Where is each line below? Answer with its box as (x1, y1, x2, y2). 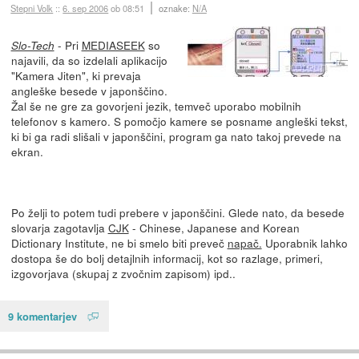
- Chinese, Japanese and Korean (128, 220, 300, 236)
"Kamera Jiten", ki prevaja (10, 67, 141, 83)
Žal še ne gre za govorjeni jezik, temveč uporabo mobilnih (10, 98, 301, 114)
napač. (227, 235, 262, 251)
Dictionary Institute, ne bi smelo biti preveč (10, 235, 228, 251)
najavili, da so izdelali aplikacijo (10, 52, 167, 68)
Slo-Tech (10, 38, 54, 53)
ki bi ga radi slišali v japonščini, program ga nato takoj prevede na (10, 128, 341, 144)
